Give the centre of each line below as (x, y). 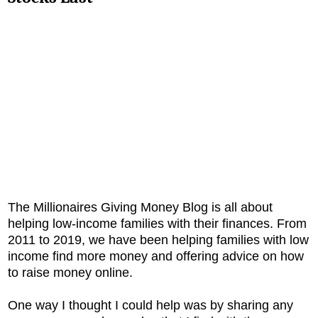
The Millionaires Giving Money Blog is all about (140, 207)
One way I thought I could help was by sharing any (150, 305)
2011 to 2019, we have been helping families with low (158, 240)
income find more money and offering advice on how (156, 256)
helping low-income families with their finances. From (157, 223)
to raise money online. (70, 272)
